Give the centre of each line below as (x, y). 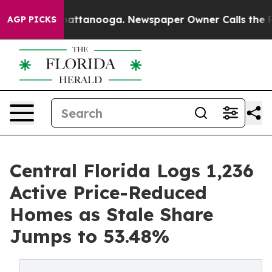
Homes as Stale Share (111, 214)
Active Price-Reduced (108, 192)
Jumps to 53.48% (90, 236)
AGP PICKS (32, 19)
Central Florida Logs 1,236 (132, 171)
